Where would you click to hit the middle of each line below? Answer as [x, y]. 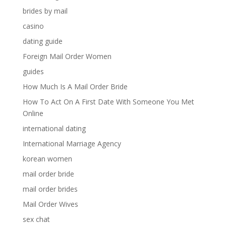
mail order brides [50, 189]
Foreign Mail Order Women [67, 56]
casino [33, 26]
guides [33, 71]
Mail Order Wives [50, 204]
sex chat [36, 219]
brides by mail [45, 11]
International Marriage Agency [72, 144]
